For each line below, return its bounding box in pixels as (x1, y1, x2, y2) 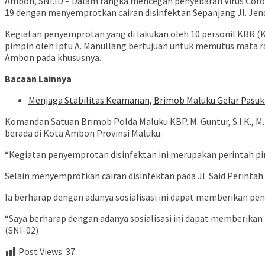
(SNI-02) (5, 224, 38, 237)
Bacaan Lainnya (5, 73, 72, 85)
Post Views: (18, 245, 64, 258)
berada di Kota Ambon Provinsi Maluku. (5, 127, 162, 140)
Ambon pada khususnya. (5, 51, 101, 64)
